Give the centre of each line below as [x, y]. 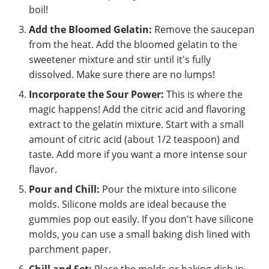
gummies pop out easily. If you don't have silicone [141, 219]
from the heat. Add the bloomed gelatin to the [133, 45]
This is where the [203, 95]
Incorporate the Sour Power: [96, 95]
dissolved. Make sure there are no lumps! [122, 75]
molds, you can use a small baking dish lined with [140, 234]
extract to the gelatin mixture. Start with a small [136, 125]
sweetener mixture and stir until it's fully [120, 60]
